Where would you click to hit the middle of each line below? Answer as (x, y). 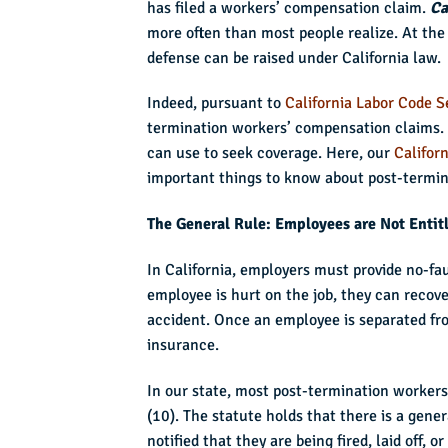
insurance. (183, 344)
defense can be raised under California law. (294, 57)
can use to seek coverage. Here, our (270, 153)
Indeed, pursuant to (216, 103)
